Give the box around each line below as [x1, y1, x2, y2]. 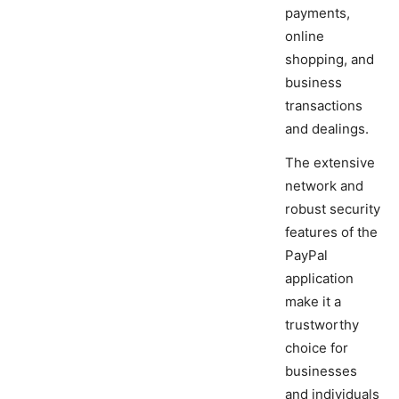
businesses [285, 362, 357, 380]
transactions [285, 97, 362, 115]
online [285, 28, 324, 45]
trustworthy [285, 316, 359, 334]
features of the [285, 224, 378, 241]
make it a [285, 293, 341, 311]
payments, [285, 4, 350, 22]
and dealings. [285, 120, 369, 138]
